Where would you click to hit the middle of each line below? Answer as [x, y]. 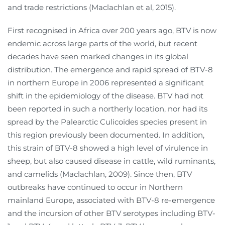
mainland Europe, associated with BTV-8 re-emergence [111, 200]
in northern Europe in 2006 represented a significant [106, 83]
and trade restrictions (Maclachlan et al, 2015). [92, 8]
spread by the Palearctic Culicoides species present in [107, 122]
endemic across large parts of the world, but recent [102, 44]
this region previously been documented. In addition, [106, 135]
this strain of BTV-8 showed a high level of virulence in [108, 148]
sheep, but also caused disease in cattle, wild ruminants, [111, 161]
